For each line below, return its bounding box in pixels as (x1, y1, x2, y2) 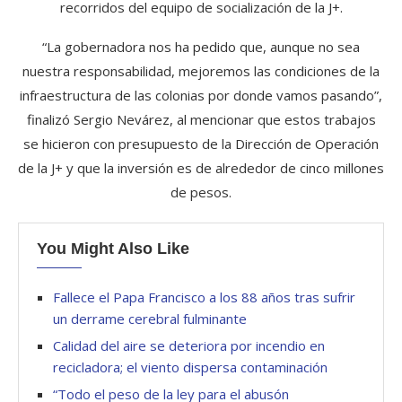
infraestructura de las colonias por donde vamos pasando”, (20, 86, 382, 104)
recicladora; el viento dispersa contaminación (53, 358, 328, 376)
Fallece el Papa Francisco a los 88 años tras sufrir (53, 288, 355, 306)
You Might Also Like (37, 240, 189, 258)
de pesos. (170, 183, 232, 201)
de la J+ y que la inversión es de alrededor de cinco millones (18, 159, 384, 177)
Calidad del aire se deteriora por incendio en (53, 336, 325, 354)
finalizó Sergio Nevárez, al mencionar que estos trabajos (26, 110, 376, 128)
